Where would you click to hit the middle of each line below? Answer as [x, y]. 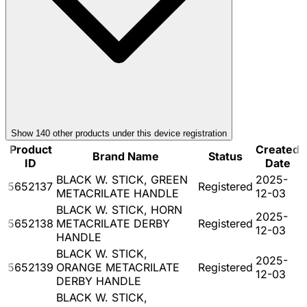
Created [278, 149]
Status [225, 156]
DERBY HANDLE [99, 281]
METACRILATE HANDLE [118, 193]
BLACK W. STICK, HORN [119, 209]
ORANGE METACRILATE [118, 267]
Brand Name [126, 156]
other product [77, 133]
